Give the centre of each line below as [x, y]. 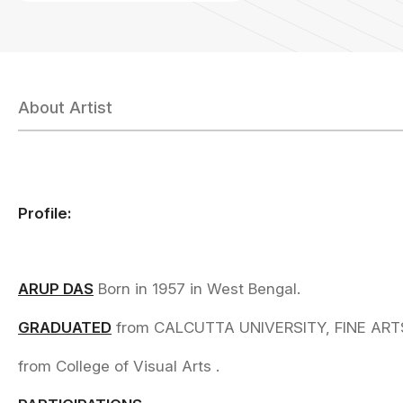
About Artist [65, 107]
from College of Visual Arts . [119, 366]
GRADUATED [65, 327]
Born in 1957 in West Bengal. [197, 289]
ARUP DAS [56, 289]
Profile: [45, 213]
